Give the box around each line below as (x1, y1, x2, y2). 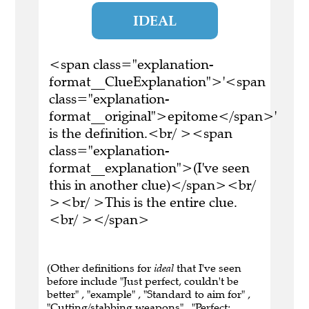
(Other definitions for (47, 261, 154, 275)
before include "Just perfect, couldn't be (47, 275, 239, 288)
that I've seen (174, 261, 241, 275)
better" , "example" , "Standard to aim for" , (47, 288, 250, 301)
